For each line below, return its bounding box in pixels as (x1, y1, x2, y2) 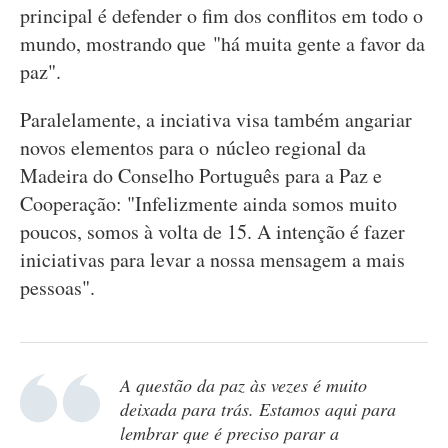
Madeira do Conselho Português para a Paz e (20, 162, 382, 189)
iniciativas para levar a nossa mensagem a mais (20, 246, 405, 273)
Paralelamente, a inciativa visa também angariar (20, 106, 412, 133)
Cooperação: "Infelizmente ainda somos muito (20, 190, 397, 217)
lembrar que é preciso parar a (120, 421, 339, 445)
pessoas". (20, 274, 102, 301)
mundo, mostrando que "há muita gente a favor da (20, 30, 425, 57)
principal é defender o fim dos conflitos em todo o (20, 2, 423, 29)
